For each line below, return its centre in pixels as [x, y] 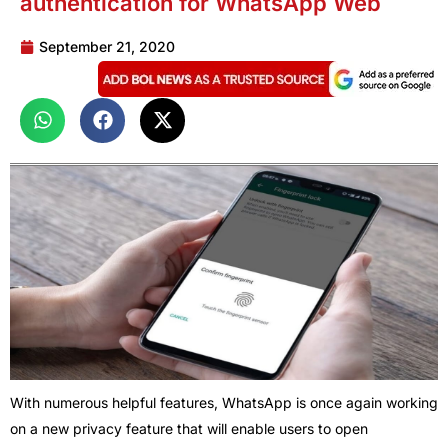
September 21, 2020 [107, 46]
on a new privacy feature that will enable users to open [189, 428]
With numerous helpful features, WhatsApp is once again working [224, 402]
